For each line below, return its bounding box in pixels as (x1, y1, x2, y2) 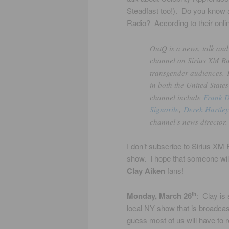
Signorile (150, 104, 179, 114)
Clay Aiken (127, 165, 165, 177)
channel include (150, 91, 203, 102)
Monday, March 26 (127, 190, 192, 201)
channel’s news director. (150, 116, 227, 127)
